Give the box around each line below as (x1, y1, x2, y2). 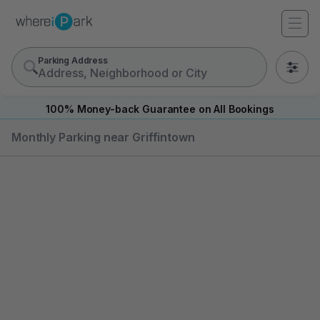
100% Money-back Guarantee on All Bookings (46, 103, 274, 116)
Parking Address (38, 54, 108, 66)
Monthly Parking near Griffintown (11, 130, 195, 145)
